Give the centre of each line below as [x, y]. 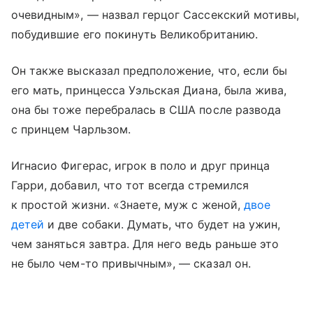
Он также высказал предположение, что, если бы [150, 70]
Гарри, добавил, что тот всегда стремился [130, 185]
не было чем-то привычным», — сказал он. [131, 263]
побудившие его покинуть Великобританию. [134, 34]
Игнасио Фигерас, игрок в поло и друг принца [141, 165]
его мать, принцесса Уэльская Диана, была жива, [149, 90]
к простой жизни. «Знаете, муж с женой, [128, 204]
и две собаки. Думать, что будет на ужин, [162, 224]
